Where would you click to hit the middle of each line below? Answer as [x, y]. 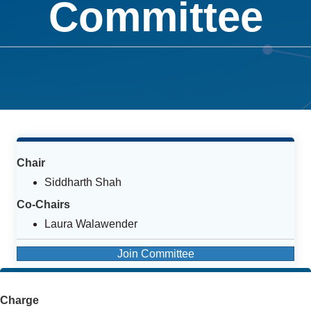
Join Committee [155, 253]
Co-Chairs [43, 204]
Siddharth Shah [83, 182]
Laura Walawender [91, 224]
